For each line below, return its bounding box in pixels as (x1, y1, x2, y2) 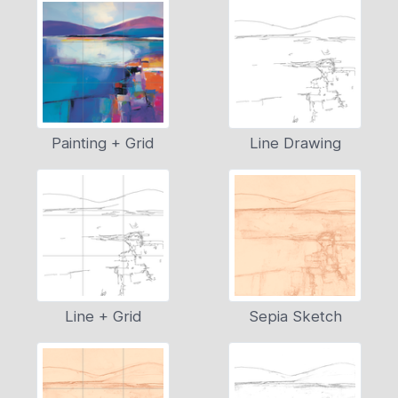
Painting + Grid (52, 134, 155, 153)
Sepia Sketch (248, 307, 342, 326)
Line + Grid (64, 307, 142, 326)
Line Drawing (249, 134, 341, 153)
